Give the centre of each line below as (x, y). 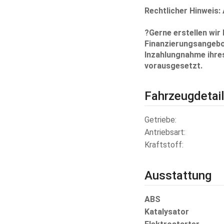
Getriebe (159, 119)
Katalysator (166, 211)
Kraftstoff (163, 144)
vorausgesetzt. (173, 65)
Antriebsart (164, 132)
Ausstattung (178, 175)
